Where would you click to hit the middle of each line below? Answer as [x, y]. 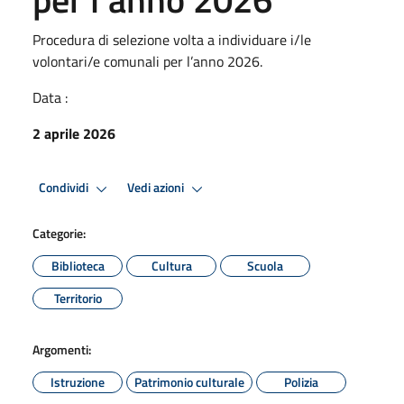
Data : [50, 97]
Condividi [65, 188]
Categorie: [59, 233]
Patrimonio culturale [189, 381]
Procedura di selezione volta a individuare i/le [172, 39]
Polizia [301, 381]
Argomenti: [62, 349]
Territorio [78, 298]
